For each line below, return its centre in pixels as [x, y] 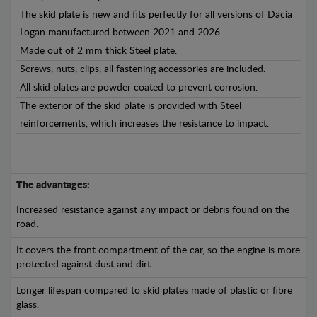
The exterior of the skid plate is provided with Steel [131, 106]
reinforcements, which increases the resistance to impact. [144, 124]
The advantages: [53, 185]
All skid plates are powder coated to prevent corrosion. [139, 88]
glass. [28, 305]
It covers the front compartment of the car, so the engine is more [158, 250]
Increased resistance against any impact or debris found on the [153, 210]
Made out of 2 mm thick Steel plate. [98, 51]
